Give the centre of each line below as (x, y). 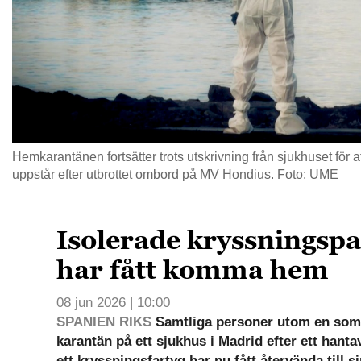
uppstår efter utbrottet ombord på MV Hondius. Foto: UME (175, 175)
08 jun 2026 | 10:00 (114, 303)
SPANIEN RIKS (104, 322)
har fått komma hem (193, 270)
